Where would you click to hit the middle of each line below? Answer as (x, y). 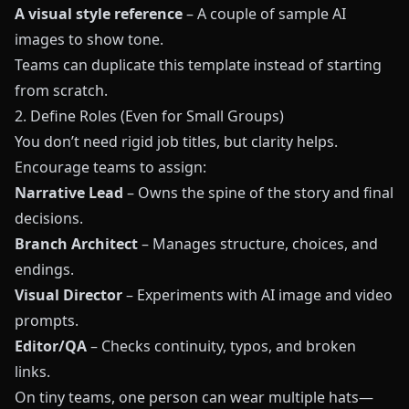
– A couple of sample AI (264, 14)
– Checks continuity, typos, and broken (221, 346)
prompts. (47, 320)
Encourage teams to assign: (110, 167)
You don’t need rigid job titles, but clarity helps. (176, 142)
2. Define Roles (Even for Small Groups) (149, 116)
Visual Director (68, 295)
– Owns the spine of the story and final (258, 193)
